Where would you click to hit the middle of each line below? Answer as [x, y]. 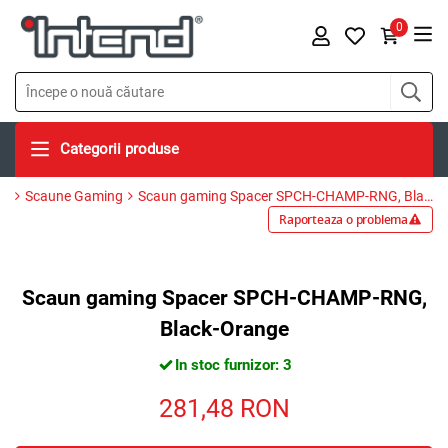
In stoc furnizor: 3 [233, 364]
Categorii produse [119, 148]
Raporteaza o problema [343, 219]
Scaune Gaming [74, 195]
